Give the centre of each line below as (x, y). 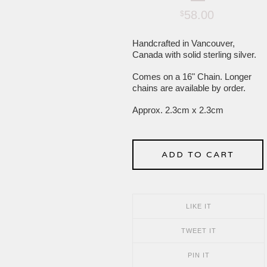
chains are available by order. (189, 88)
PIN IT (198, 255)
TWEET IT (198, 231)
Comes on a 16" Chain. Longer (192, 77)
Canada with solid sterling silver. (194, 55)
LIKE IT (198, 206)
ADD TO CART (198, 155)
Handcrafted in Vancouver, (184, 43)
